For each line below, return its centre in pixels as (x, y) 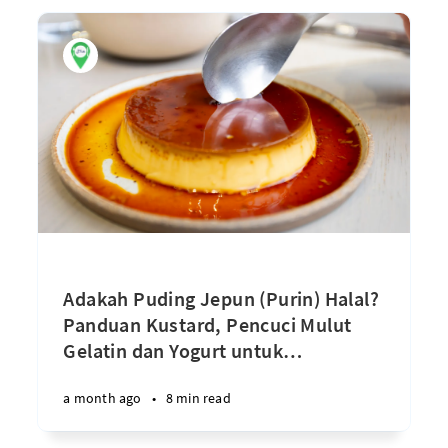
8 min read (198, 398)
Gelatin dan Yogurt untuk (173, 350)
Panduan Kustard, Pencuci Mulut (207, 324)
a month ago (102, 398)
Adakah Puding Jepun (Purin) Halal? (221, 298)
